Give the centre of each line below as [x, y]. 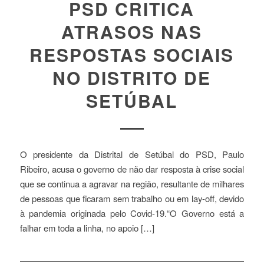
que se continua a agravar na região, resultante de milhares [132, 183]
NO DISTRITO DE [132, 77]
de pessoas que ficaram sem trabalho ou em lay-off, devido [132, 198]
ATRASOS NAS [132, 31]
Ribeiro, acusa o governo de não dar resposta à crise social [132, 169]
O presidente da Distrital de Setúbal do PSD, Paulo [132, 154]
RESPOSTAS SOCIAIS [132, 54]
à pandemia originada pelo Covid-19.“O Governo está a [132, 213]
